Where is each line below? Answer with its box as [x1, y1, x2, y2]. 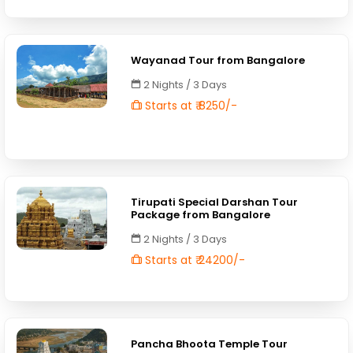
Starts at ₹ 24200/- [142, 252, 246, 268]
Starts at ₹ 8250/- [142, 98, 238, 113]
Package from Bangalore [131, 207, 271, 222]
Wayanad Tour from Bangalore [131, 53, 306, 68]
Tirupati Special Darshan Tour [131, 195, 299, 210]
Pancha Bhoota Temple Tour [131, 336, 288, 351]
